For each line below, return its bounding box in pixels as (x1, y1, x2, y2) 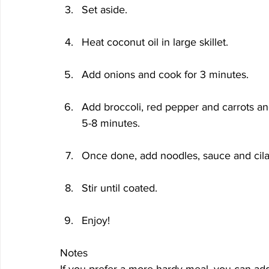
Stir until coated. (82, 182, 157, 194)
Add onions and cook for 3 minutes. (82, 68, 249, 80)
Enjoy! (82, 214, 110, 226)
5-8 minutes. (82, 117, 140, 129)
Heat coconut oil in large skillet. (82, 36, 228, 48)
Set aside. (82, 4, 127, 16)
